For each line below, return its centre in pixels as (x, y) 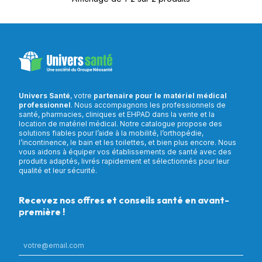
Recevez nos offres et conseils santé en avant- (124, 200)
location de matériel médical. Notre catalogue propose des (120, 124)
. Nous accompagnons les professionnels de (148, 105)
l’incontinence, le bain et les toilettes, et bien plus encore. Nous (127, 143)
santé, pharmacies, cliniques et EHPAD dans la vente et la (117, 115)
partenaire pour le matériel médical (160, 96)
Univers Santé (44, 96)
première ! (42, 212)
